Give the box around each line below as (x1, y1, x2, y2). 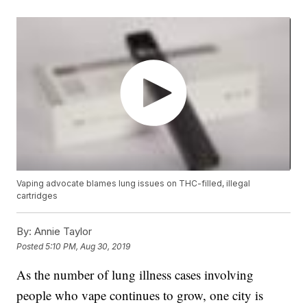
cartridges (16, 191, 58, 201)
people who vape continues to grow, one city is (16, 286, 264, 304)
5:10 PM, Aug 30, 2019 (45, 241, 131, 251)
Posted (16, 241, 46, 251)
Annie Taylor (32, 225, 93, 238)
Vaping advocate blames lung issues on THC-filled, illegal (16, 178, 251, 189)
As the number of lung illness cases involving (16, 266, 254, 284)
